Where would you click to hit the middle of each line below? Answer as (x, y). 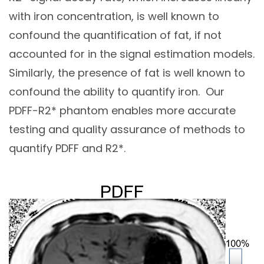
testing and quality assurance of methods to (127, 130)
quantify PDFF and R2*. (67, 148)
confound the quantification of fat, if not (115, 35)
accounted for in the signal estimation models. (132, 54)
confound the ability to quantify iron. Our (117, 92)
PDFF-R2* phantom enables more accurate (122, 111)
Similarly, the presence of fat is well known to (127, 73)
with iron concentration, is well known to (114, 16)
